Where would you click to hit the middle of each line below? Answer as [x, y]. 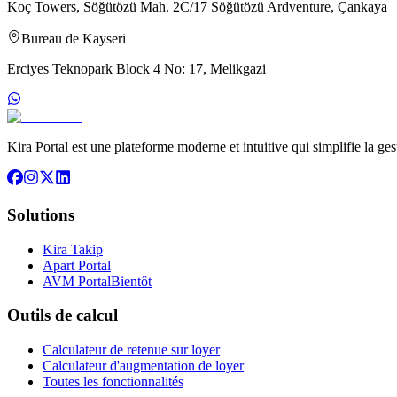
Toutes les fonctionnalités [113, 382]
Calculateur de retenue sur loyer [131, 350]
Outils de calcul [62, 315]
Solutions [41, 214]
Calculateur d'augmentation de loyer [143, 366]
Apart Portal [77, 265]
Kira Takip [73, 249]
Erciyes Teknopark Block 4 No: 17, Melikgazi [136, 69]
